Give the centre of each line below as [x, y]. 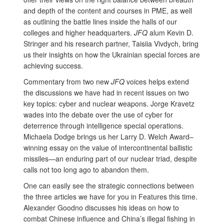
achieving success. [53, 66]
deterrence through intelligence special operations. [103, 126]
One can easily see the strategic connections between [109, 186]
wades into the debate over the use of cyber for [98, 115]
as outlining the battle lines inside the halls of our [100, 22]
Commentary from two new [67, 82]
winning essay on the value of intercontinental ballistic [108, 148]
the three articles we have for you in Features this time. [110, 197]
